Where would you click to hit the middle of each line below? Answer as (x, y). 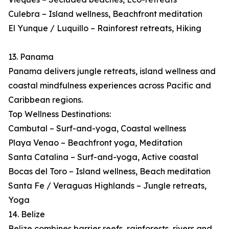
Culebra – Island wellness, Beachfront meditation (105, 14)
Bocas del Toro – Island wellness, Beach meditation (109, 171)
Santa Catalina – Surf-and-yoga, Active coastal (103, 157)
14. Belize (27, 214)
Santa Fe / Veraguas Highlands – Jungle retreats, (107, 186)
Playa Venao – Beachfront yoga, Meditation (95, 143)
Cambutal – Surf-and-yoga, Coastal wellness (97, 129)
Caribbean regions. (45, 100)
